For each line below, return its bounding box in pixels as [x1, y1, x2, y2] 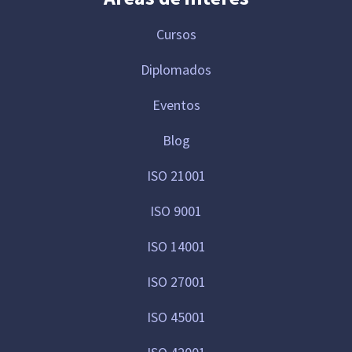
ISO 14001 [146, 236, 206, 255]
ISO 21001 [146, 166, 206, 185]
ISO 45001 [146, 307, 206, 326]
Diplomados [141, 60, 211, 79]
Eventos [152, 95, 200, 114]
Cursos [156, 24, 196, 43]
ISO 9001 [150, 201, 202, 220]
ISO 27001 [146, 272, 206, 291]
